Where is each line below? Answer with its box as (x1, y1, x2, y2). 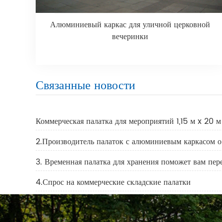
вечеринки (111, 30, 148, 44)
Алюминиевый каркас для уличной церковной (50, 18, 210, 32)
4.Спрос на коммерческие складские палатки (36, 176, 191, 189)
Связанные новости (36, 76, 135, 96)
